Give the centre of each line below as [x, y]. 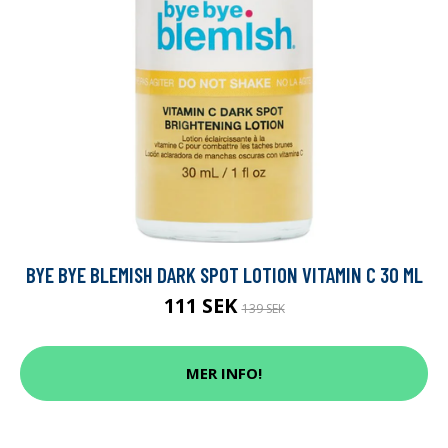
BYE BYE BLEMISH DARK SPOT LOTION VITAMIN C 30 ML [224, 274]
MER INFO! [224, 373]
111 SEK [202, 305]
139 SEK [263, 308]
